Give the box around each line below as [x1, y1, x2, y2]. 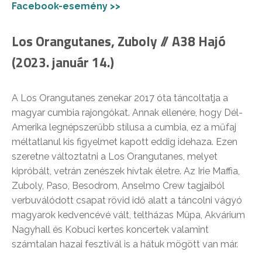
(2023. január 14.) [12, 51, 114, 73]
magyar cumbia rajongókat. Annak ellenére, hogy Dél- [12, 106, 243, 118]
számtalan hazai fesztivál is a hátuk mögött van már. [12, 238, 238, 250]
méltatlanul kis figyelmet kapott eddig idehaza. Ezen [12, 136, 237, 147]
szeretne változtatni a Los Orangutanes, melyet [12, 150, 218, 162]
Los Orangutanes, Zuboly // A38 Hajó [12, 30, 226, 51]
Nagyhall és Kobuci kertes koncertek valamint [12, 223, 209, 235]
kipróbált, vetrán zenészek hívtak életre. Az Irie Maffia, [12, 165, 240, 177]
